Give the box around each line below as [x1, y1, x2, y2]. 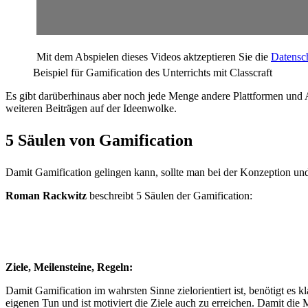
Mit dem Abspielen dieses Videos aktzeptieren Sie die [36, 51, 271, 63]
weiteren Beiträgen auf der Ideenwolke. [5, 102, 177, 115]
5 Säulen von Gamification [5, 131, 192, 150]
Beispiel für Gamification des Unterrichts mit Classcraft [33, 67, 272, 79]
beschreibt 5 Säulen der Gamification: [87, 190, 252, 202]
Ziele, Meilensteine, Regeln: [5, 261, 133, 274]
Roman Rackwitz [5, 190, 87, 202]
